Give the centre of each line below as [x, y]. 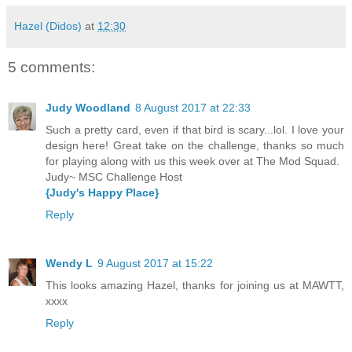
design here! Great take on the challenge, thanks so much [195, 146]
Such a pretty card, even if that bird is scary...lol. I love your [195, 130]
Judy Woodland [88, 108]
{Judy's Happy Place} [102, 193]
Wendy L [69, 264]
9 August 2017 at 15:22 [155, 264]
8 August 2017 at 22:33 [193, 108]
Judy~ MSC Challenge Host [114, 177]
